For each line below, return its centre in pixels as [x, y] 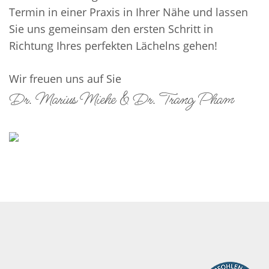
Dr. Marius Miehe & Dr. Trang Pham [121, 100]
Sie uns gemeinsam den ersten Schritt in [111, 29]
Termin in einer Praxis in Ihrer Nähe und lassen [128, 12]
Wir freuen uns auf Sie [65, 79]
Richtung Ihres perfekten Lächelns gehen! [113, 46]
